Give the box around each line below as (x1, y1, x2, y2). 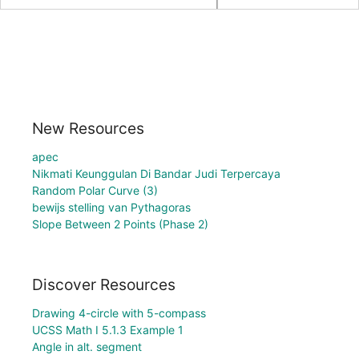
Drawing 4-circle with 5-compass (32, 306, 206, 321)
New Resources (32, 118, 144, 138)
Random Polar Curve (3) (32, 183, 158, 197)
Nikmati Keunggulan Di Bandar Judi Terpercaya (32, 166, 280, 180)
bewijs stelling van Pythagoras (32, 200, 191, 214)
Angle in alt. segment (32, 340, 142, 354)
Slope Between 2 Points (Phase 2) (32, 216, 208, 231)
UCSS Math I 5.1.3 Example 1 (32, 323, 184, 337)
